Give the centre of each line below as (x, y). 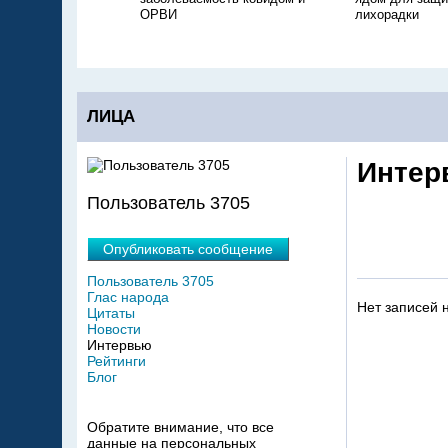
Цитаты (111, 312)
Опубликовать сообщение (188, 248)
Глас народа (128, 296)
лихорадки (387, 15)
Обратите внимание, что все (180, 426)
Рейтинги (116, 360)
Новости (114, 328)
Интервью (119, 344)
